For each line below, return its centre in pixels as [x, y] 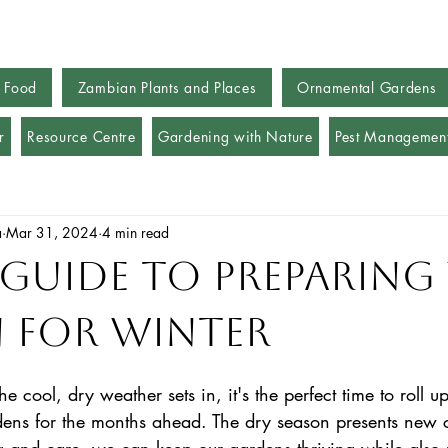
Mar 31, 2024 [52, 232]
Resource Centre [81, 136]
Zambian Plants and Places [167, 87]
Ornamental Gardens [366, 87]
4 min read [135, 232]
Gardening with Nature [235, 136]
